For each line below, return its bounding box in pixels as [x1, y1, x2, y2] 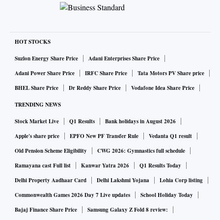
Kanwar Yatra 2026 [81, 162, 129, 170]
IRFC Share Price [85, 69, 127, 78]
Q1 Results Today [139, 162, 181, 170]
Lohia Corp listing [160, 176, 203, 185]
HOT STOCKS [15, 38, 51, 46]
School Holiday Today [140, 191, 193, 199]
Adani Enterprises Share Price [88, 55, 160, 63]
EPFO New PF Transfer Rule [70, 132, 138, 140]
